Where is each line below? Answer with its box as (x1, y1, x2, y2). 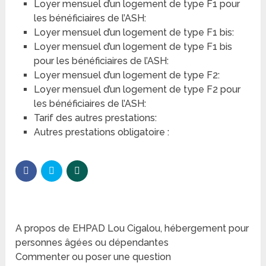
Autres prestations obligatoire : (33, 126, 169, 138)
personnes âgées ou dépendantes (15, 237, 169, 249)
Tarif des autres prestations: (33, 112, 157, 124)
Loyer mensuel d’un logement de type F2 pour (33, 84, 240, 96)
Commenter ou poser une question (15, 251, 172, 263)
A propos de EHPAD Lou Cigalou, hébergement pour (15, 223, 249, 235)
